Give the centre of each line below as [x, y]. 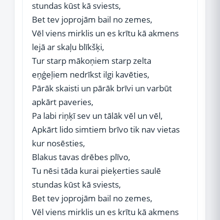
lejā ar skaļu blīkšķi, [68, 47]
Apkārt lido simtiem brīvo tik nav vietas [106, 129]
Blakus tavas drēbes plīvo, [81, 157]
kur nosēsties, [58, 143]
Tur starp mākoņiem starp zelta [92, 61]
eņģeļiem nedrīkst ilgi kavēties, [91, 74]
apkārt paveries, [63, 102]
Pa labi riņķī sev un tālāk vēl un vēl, [97, 116]
